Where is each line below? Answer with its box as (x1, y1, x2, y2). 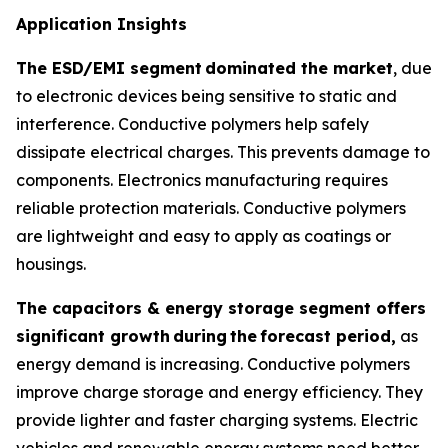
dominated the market (205, 57, 393, 78)
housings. (16, 253, 86, 274)
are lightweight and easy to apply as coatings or (16, 225, 391, 246)
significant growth (16, 325, 170, 346)
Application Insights (16, 13, 187, 34)
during (173, 325, 227, 346)
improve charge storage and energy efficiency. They (16, 381, 423, 402)
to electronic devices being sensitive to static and (16, 85, 397, 106)
